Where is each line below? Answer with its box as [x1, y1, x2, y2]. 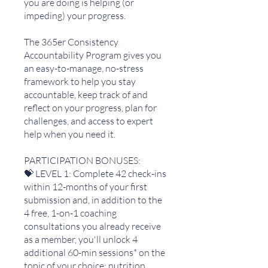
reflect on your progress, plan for [24, 102, 157, 114]
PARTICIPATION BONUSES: [24, 154, 141, 166]
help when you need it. [24, 128, 115, 140]
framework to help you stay [24, 75, 136, 87]
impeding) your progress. [24, 10, 126, 22]
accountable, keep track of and [24, 89, 148, 100]
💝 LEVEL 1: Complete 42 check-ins [24, 167, 166, 179]
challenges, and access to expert [24, 115, 153, 127]
